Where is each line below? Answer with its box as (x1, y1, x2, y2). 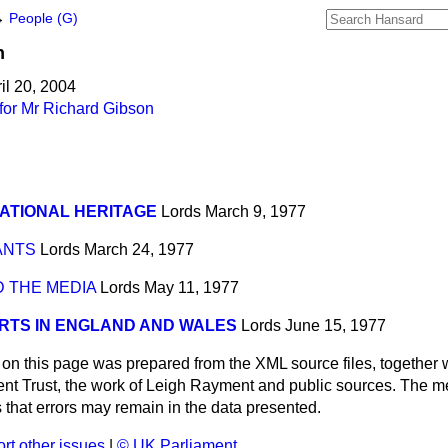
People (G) (9, 11, 78, 26)
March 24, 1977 (84, 241, 194, 259)
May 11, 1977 (144, 279, 239, 297)
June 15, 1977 (285, 317, 386, 335)
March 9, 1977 (205, 203, 306, 221)
